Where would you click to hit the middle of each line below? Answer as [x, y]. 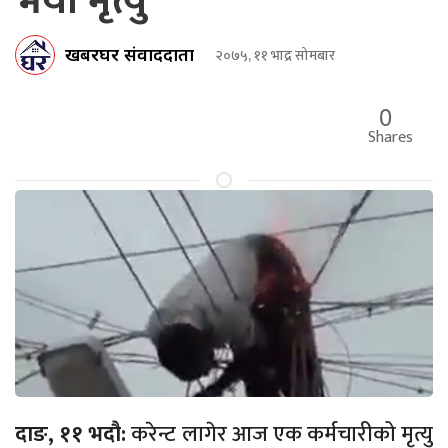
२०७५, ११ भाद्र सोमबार [275, 55]
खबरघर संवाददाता [129, 53]
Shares [390, 138]
